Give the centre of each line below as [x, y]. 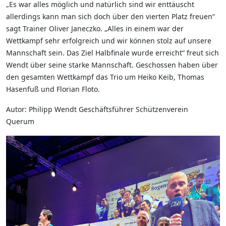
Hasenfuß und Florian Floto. [53, 89]
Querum [21, 121]
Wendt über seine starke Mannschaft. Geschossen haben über [112, 65]
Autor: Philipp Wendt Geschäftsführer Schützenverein [97, 109]
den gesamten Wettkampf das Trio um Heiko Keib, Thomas [105, 77]
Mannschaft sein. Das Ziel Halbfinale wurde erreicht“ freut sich [112, 52]
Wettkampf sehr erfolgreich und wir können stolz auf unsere [109, 40]
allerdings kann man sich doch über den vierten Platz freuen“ [110, 16]
